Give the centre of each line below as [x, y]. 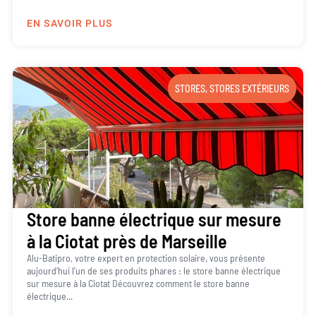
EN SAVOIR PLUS [69, 24]
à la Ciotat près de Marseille [127, 241]
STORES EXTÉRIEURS [250, 89]
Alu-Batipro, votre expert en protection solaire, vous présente [146, 258]
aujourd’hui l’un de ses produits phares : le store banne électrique [153, 271]
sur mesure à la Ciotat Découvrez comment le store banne [138, 284]
